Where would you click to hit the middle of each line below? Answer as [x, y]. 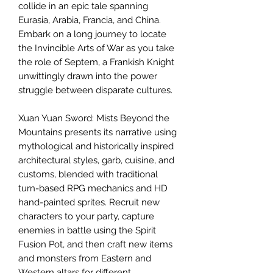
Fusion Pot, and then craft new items [95, 244]
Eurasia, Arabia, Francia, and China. [90, 20]
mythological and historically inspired [96, 146]
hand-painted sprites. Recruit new [89, 202]
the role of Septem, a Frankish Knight [96, 62]
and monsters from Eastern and [85, 258]
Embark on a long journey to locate [92, 34]
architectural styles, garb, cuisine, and [96, 160]
